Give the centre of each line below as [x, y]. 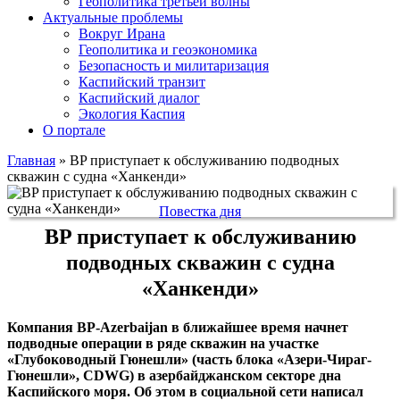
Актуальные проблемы [113, 17]
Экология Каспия [132, 113]
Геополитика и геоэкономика [168, 49]
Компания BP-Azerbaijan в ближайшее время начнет [178, 327]
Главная [31, 160]
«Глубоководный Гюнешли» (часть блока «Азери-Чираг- [189, 359]
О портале [74, 129]
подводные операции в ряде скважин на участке [163, 343]
